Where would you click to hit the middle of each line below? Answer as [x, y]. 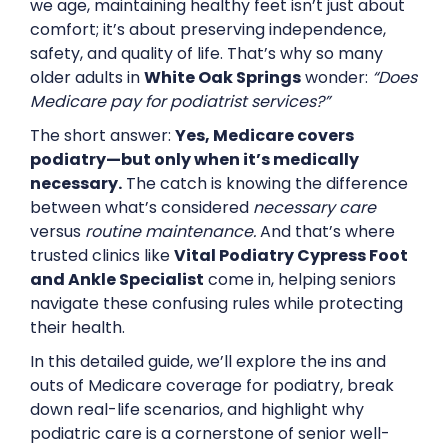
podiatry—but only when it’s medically [194, 159]
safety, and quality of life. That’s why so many [206, 53]
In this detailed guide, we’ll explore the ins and [208, 361]
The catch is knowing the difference [265, 183]
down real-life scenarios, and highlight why [197, 409]
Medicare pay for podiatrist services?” [180, 101]
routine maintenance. [170, 231]
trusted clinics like [102, 255]
